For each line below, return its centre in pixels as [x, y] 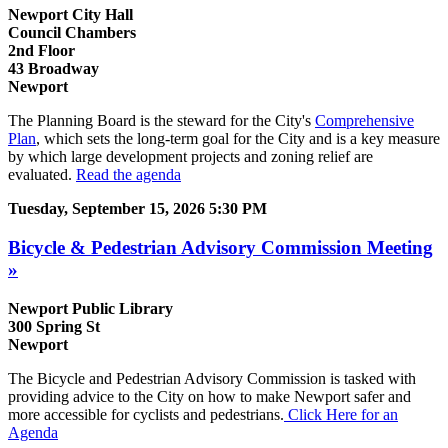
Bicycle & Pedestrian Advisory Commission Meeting [220, 247]
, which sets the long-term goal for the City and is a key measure [238, 139]
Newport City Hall [70, 15]
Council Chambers [72, 33]
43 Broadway [53, 69]
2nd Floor [41, 51]
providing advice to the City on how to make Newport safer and [209, 396]
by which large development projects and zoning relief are [190, 157]
